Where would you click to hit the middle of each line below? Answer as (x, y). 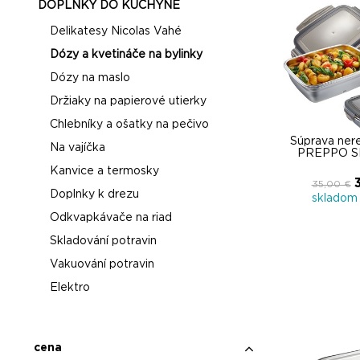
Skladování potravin (103, 241)
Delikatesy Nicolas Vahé (116, 31)
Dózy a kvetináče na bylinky (126, 55)
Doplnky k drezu (94, 194)
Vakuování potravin (102, 264)
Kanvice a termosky (104, 171)
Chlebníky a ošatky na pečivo (129, 125)
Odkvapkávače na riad (111, 218)
